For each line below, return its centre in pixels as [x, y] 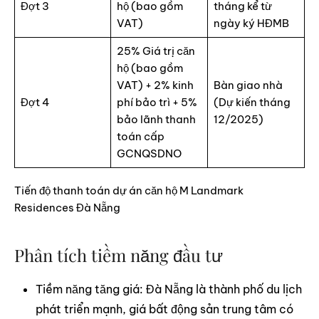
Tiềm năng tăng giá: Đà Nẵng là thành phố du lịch [169, 289]
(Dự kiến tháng [252, 102]
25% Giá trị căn [156, 51]
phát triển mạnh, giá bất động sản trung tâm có [164, 309]
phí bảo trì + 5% [157, 102]
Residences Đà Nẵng [67, 207]
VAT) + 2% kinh [155, 85]
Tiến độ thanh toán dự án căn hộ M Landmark [129, 190]
